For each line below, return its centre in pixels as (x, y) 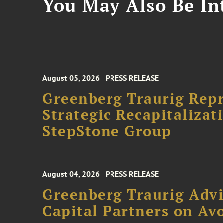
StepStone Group (107, 131)
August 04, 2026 (71, 174)
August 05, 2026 (71, 78)
